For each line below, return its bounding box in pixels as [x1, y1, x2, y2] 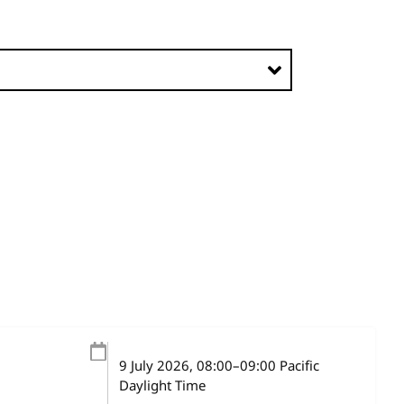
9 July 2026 [119, 356, 189, 376]
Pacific [276, 356, 319, 376]
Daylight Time [119, 376, 206, 396]
